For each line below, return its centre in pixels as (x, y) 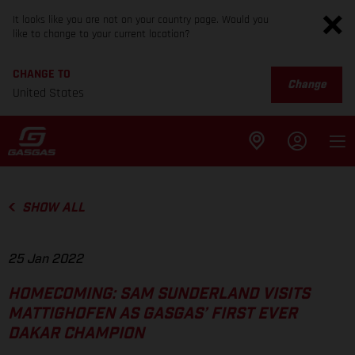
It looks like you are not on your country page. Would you (141, 20)
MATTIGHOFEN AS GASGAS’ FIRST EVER (153, 314)
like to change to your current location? (101, 34)
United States (48, 93)
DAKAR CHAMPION (76, 334)
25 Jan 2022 (46, 260)
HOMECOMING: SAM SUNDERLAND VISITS (159, 294)
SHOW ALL (53, 208)
